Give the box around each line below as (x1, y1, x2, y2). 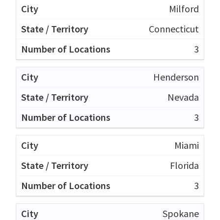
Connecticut (149, 22, 199, 35)
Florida (170, 159, 199, 171)
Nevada (167, 90, 199, 103)
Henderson (153, 70, 199, 83)
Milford (169, 2, 199, 15)
